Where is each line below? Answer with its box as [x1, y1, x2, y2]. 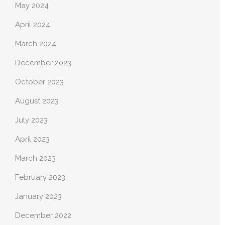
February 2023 [15, 173, 65, 182]
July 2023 [15, 116, 48, 125]
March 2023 [15, 154, 56, 163]
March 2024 [15, 39, 56, 49]
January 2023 [15, 192, 62, 201]
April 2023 [15, 135, 50, 144]
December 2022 [15, 211, 71, 220]
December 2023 [15, 58, 71, 68]
